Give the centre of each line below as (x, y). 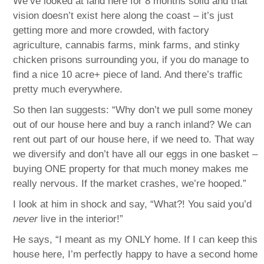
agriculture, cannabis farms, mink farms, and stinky (127, 45)
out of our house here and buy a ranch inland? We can (132, 124)
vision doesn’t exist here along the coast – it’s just (123, 15)
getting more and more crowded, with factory (111, 30)
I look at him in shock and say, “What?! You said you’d (133, 204)
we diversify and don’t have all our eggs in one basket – (136, 154)
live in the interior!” (81, 219)
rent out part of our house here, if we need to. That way (134, 139)
